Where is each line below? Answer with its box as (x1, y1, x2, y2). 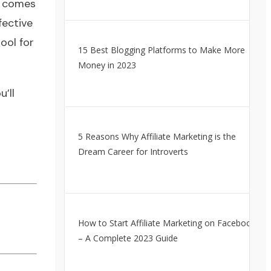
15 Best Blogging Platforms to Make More (77, 44, 245, 56)
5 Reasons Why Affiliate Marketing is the (77, 131, 236, 142)
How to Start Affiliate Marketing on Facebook (77, 217, 256, 229)
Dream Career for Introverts (77, 146, 188, 157)
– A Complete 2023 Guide (77, 232, 178, 244)
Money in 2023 (77, 59, 136, 71)
